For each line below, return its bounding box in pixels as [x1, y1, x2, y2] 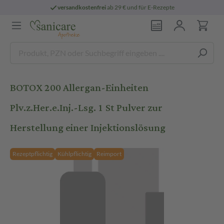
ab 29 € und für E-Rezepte [106, 3, 175, 11]
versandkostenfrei [57, 3, 106, 11]
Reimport [96, 150, 121, 157]
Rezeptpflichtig [12, 150, 52, 157]
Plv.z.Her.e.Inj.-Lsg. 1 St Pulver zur [10, 98, 162, 117]
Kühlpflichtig [57, 150, 91, 157]
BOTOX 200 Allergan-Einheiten [10, 78, 148, 97]
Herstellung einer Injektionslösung [10, 118, 165, 137]
